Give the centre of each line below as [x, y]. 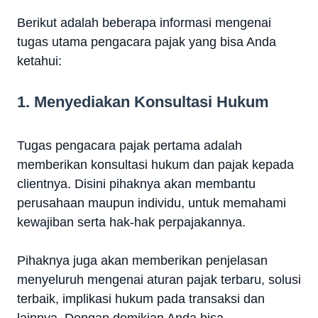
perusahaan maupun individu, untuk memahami [152, 203]
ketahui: [39, 61]
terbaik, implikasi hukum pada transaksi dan [141, 299]
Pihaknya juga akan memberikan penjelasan [142, 261]
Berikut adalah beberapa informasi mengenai [144, 23]
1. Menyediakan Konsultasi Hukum [143, 102]
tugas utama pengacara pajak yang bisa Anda [147, 42]
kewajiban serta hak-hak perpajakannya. [131, 223]
